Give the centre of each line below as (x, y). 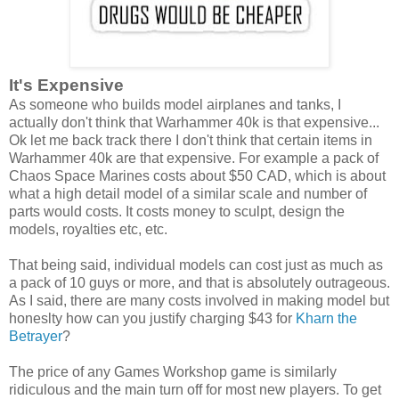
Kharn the (326, 318)
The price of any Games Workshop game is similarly (173, 371)
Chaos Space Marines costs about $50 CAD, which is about (197, 175)
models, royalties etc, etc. (88, 229)
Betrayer (36, 336)
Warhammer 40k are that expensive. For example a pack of (194, 158)
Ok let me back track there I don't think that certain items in (191, 140)
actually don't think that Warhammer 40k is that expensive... (194, 122)
